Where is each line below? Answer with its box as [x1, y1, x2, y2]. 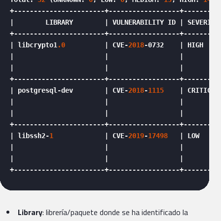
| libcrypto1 [10, 41, 57, 49]
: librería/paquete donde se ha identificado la [42, 206, 188, 219]
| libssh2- [10, 132, 49, 140]
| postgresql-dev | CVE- [10, 86, 128, 95]
